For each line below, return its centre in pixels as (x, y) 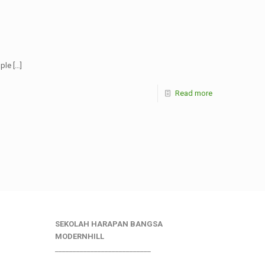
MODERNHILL (80, 237)
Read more (194, 93)
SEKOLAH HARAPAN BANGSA (109, 224)
